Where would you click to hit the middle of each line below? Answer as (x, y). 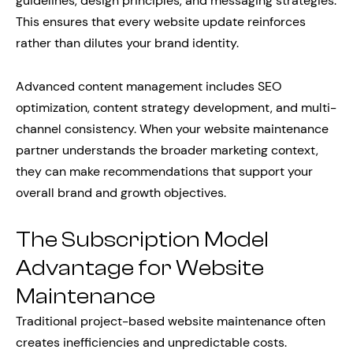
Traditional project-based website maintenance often (171, 321)
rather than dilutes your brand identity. (127, 43)
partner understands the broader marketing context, (167, 150)
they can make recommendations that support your (164, 171)
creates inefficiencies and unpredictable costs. (151, 342)
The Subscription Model (142, 240)
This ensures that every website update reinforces (161, 22)
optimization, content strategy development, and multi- (176, 108)
